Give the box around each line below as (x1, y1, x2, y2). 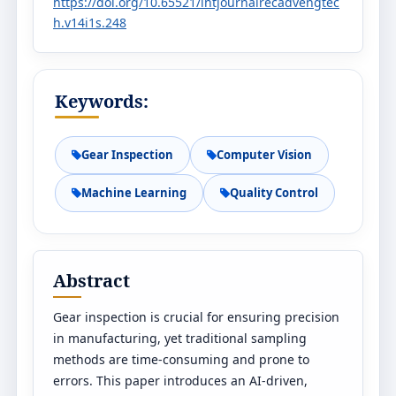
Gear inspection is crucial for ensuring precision (53, 308, 339, 325)
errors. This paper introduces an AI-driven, (53, 372, 308, 389)
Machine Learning (81, 185, 187, 201)
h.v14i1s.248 (53, 14, 126, 31)
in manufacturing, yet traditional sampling (53, 330, 307, 346)
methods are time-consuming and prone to (53, 351, 309, 368)
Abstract (53, 269, 130, 293)
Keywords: (55, 89, 148, 113)
